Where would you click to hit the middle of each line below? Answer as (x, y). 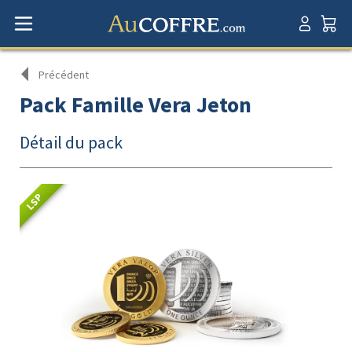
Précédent (64, 75)
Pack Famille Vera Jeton (136, 104)
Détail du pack (71, 142)
